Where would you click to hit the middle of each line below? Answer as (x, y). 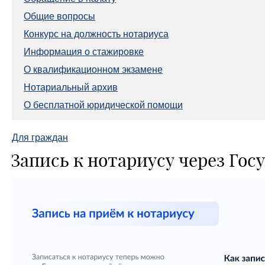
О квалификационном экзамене (93, 69)
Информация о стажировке (84, 51)
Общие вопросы (59, 16)
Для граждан (40, 137)
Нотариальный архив (71, 87)
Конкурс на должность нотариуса (96, 34)
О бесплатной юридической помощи (103, 105)
